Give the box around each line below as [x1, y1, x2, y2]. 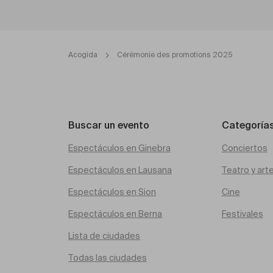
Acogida [68, 52, 97, 59]
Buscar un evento [68, 121, 149, 131]
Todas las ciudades [68, 254, 147, 263]
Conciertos [221, 144, 268, 153]
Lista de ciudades [68, 232, 140, 241]
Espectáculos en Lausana [68, 166, 172, 175]
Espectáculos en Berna [68, 210, 162, 219]
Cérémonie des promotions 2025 [117, 52, 233, 59]
